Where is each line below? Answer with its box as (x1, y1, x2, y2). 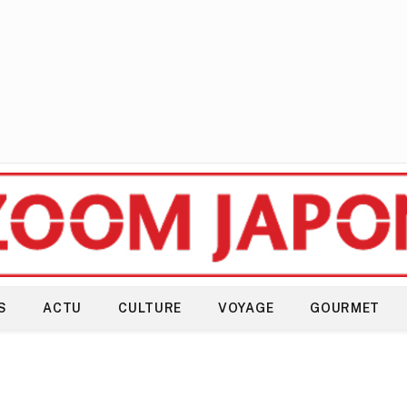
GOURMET (310, 301, 381, 315)
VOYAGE (218, 301, 274, 315)
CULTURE (118, 301, 183, 315)
